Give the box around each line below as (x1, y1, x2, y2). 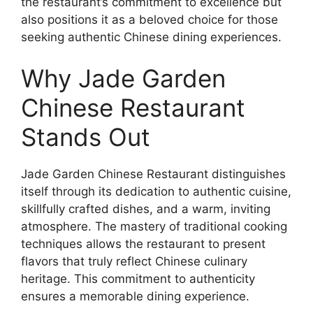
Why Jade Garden (21, 64, 226, 93)
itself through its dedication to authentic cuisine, (21, 184, 291, 198)
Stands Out (21, 122, 150, 152)
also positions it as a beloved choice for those (21, 12, 278, 27)
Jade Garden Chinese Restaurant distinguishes (21, 167, 286, 181)
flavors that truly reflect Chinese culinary (21, 254, 247, 268)
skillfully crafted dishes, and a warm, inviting (21, 202, 270, 216)
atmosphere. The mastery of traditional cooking (21, 219, 287, 233)
